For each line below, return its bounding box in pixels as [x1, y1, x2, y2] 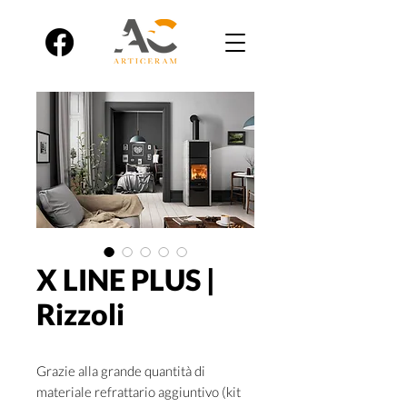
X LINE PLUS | [36, 262, 215, 297]
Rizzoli [36, 296, 124, 332]
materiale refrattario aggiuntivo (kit [36, 383, 241, 400]
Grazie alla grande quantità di [36, 362, 205, 379]
